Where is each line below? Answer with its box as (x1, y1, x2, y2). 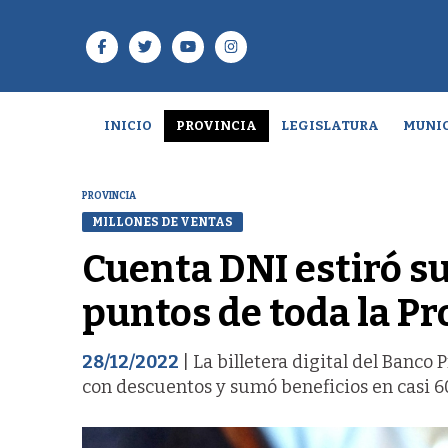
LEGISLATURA (280, 118, 379, 133)
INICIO (103, 118, 152, 133)
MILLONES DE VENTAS (92, 214, 233, 229)
